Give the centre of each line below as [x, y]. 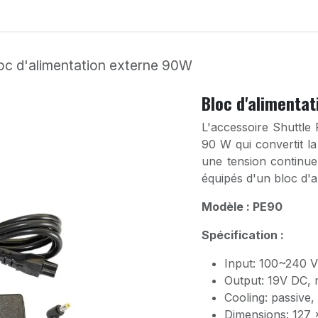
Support [284, 16]
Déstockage [207, 16]
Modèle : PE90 [242, 207]
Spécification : [243, 235]
